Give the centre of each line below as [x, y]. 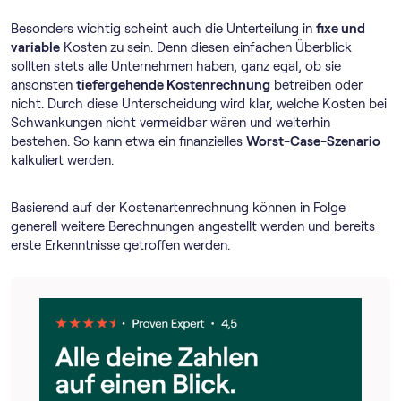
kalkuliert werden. [62, 160]
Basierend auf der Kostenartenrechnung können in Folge [178, 208]
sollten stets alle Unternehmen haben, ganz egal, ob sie [176, 66]
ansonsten [43, 85]
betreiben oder [316, 85]
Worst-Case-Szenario [313, 141]
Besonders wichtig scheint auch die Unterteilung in [163, 29]
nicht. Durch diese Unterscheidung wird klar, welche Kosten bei [199, 104]
